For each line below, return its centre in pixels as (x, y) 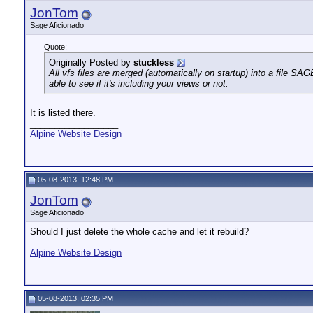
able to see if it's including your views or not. (139, 83)
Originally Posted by (91, 63)
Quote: (56, 47)
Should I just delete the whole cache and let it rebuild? (139, 232)
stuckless (154, 63)
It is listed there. (63, 113)
